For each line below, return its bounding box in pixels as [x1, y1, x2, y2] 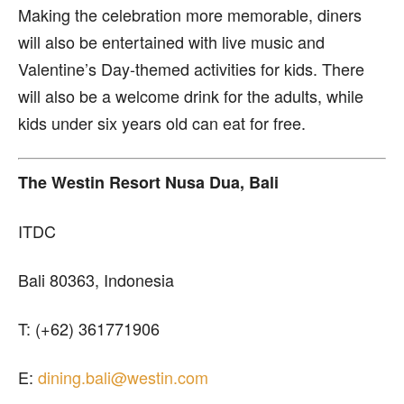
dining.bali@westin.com [38, 364, 208, 389]
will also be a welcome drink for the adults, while [18, 83, 363, 107]
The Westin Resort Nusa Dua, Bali [18, 170, 279, 194]
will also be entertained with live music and [18, 29, 325, 53]
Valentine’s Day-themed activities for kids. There [18, 56, 364, 80]
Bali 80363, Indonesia [18, 267, 174, 291]
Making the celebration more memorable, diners [18, 2, 362, 26]
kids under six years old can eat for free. [18, 110, 306, 134]
